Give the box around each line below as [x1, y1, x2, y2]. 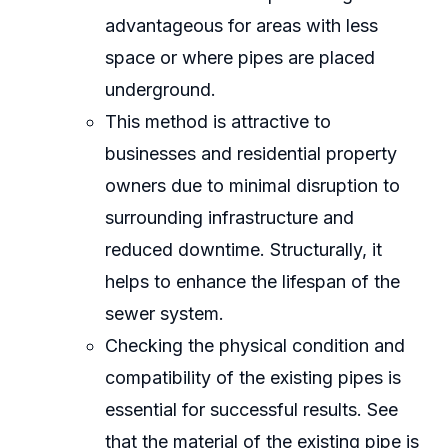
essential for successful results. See [104, 399, 398, 421]
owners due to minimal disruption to [104, 175, 400, 197]
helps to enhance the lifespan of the [104, 271, 400, 293]
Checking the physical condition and [104, 335, 405, 357]
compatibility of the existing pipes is [104, 367, 401, 389]
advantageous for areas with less [104, 15, 378, 37]
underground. [104, 79, 216, 101]
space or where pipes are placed [104, 47, 375, 69]
